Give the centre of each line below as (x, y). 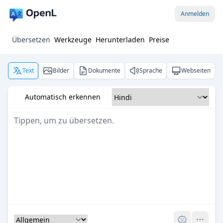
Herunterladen (120, 40)
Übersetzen (31, 40)
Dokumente (104, 70)
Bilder (61, 70)
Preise (159, 40)
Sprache (151, 70)
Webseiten (196, 70)
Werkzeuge (73, 40)
